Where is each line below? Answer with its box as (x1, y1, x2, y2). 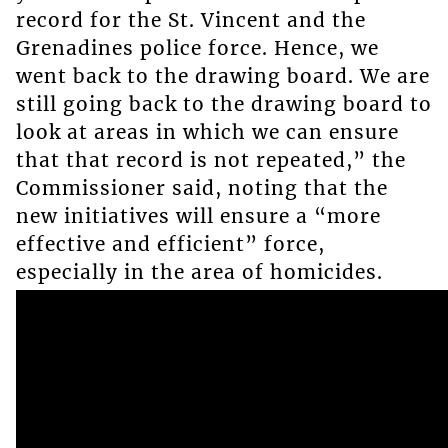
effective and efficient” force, (15, 231, 325, 256)
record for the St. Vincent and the (15, 7, 366, 32)
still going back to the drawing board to (15, 91, 432, 116)
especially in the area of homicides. (15, 259, 383, 284)
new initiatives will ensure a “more (15, 203, 381, 228)
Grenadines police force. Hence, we (15, 35, 379, 60)
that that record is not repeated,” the (15, 147, 406, 172)
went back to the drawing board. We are (15, 63, 430, 88)
